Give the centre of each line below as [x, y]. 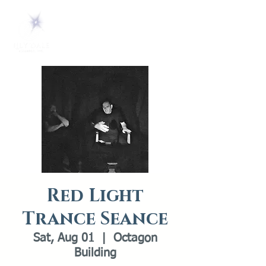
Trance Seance [95, 219]
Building [95, 253]
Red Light [95, 196]
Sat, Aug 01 [64, 238]
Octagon [135, 238]
